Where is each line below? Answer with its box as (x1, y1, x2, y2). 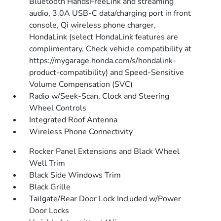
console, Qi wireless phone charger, (29, 20, 156, 31)
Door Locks (29, 205, 70, 216)
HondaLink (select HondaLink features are (29, 32, 179, 42)
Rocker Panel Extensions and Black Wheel (29, 146, 180, 157)
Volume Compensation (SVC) (29, 79, 133, 90)
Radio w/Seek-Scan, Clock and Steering (29, 91, 170, 102)
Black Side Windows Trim (29, 170, 121, 181)
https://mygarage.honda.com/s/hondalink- (29, 55, 177, 66)
